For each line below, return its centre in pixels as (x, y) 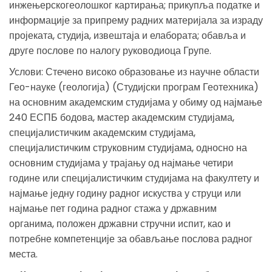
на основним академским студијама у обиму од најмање (136, 102)
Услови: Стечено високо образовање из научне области (134, 72)
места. (25, 254)
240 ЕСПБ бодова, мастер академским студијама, (122, 117)
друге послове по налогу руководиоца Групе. (110, 50)
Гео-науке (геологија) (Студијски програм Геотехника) (134, 87)
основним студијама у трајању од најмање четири (121, 163)
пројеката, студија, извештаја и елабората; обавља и (127, 35)
